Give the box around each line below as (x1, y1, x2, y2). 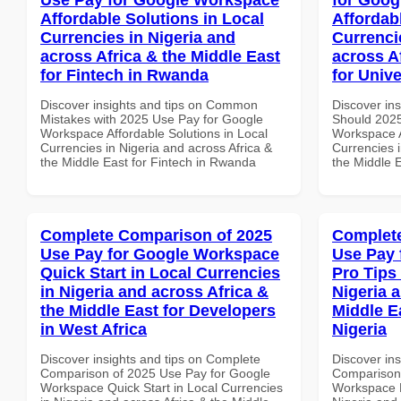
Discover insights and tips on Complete (40, 351, 260, 366)
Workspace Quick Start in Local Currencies (40, 380, 283, 395)
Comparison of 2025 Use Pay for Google (40, 365, 270, 380)
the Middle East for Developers (40, 301, 276, 320)
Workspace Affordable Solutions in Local (40, 125, 268, 141)
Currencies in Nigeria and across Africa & (40, 140, 272, 155)
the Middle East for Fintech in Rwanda (40, 154, 256, 169)
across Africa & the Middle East (40, 47, 280, 65)
